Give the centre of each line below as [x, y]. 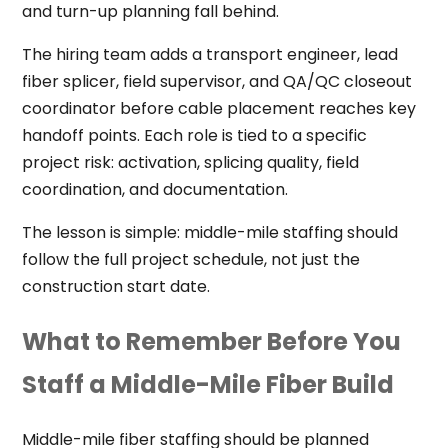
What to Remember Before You [211, 341]
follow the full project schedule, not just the [190, 259]
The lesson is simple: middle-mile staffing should [209, 232]
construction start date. [115, 286]
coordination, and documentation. [154, 189]
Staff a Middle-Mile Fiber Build [207, 384]
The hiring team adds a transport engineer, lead [209, 54]
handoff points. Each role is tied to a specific [194, 135]
